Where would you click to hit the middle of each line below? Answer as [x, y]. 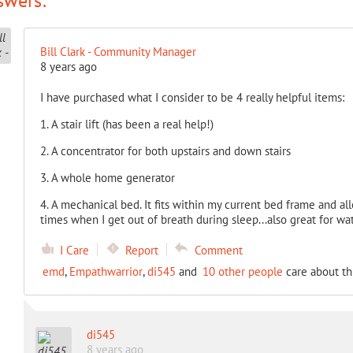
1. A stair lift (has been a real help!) [126, 124]
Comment [218, 250]
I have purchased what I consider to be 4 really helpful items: [192, 97]
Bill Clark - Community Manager [118, 52]
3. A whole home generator [107, 178]
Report [141, 250]
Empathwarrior [106, 271]
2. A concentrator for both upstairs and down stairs [165, 151]
